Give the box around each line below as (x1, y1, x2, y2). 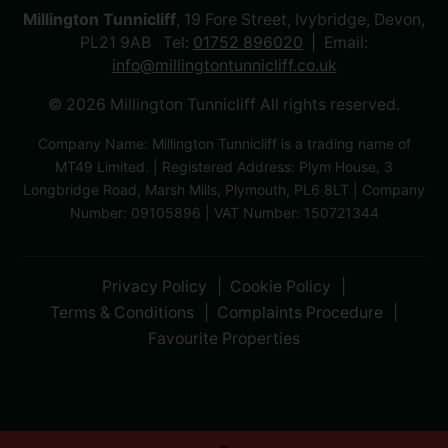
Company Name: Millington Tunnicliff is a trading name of (37, 134, 411, 152)
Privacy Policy (102, 276, 207, 296)
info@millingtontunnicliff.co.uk (111, 55, 337, 75)
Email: (324, 32, 368, 52)
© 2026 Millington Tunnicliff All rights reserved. (48, 94, 400, 114)
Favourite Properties (148, 328, 300, 348)
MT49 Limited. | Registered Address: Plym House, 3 (55, 157, 393, 175)
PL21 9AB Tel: (80, 32, 193, 52)
